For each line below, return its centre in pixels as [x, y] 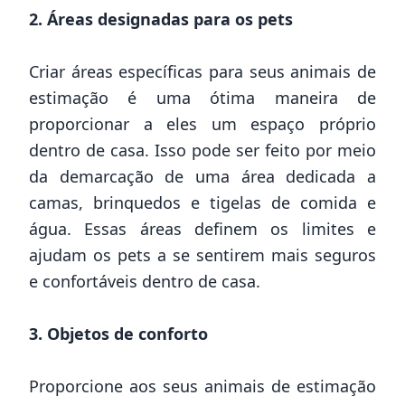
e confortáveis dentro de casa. [145, 281]
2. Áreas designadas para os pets [161, 19]
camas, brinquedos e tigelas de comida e [202, 202]
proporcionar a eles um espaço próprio [202, 123]
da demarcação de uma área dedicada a [202, 176]
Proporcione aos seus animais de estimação [202, 386]
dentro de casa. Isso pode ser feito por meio [202, 150]
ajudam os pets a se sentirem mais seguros [202, 254]
